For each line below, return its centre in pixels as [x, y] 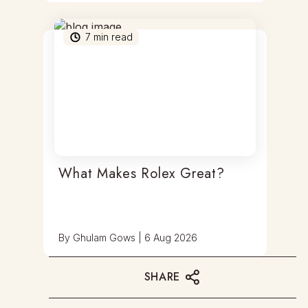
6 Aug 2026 [171, 238]
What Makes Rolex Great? [142, 174]
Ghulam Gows [104, 238]
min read [112, 37]
